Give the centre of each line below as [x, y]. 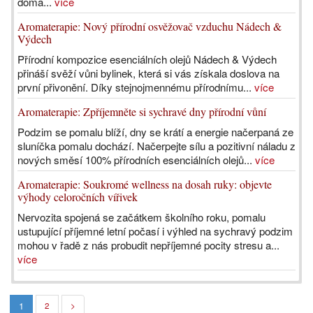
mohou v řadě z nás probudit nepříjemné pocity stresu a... [148, 245]
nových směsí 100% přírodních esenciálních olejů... [136, 160]
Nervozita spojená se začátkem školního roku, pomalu [141, 217]
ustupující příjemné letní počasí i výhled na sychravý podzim [155, 231]
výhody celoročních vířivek [78, 197]
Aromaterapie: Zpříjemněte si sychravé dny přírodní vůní [142, 111]
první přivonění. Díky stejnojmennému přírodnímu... [136, 87]
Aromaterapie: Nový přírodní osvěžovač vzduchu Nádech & [150, 26]
